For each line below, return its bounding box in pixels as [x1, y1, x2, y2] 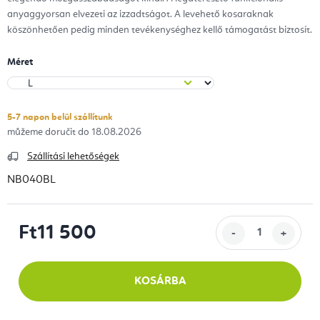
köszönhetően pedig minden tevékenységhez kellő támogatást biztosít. [7, 25, 312, 36]
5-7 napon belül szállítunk [7, 113, 112, 123]
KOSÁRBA [134, 276, 186, 288]
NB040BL [7, 174, 56, 186]
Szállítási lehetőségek [27, 151, 119, 162]
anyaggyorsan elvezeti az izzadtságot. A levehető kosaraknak [7, 9, 274, 20]
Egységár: [18, 245, 66, 257]
